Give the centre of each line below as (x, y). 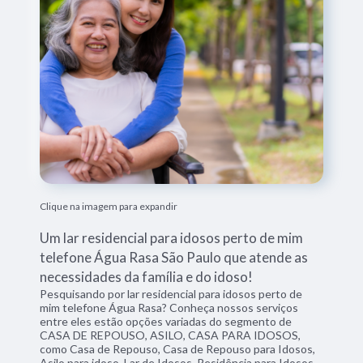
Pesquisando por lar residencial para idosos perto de (171, 293)
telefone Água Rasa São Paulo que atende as (174, 257)
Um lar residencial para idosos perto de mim (172, 237)
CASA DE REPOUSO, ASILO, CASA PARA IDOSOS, (171, 335)
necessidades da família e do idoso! (147, 276)
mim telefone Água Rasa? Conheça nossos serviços (169, 307)
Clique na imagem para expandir (109, 206)
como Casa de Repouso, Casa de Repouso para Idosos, (178, 348)
